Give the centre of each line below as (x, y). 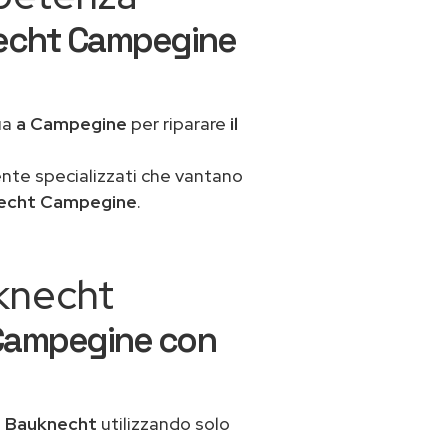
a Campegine (71, 123)
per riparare (178, 123)
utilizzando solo (163, 423)
